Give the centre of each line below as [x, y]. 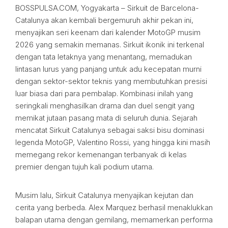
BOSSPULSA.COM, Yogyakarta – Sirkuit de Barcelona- [107, 8]
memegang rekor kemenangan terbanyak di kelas [101, 154]
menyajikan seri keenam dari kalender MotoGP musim [108, 32]
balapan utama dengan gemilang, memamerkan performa [114, 220]
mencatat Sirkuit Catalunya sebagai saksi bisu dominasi [110, 130]
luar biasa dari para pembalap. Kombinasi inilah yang [104, 93]
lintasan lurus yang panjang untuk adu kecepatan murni [108, 69]
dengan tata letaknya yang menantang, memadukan [104, 57]
